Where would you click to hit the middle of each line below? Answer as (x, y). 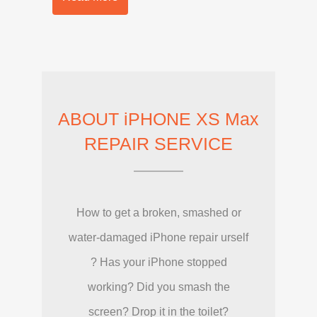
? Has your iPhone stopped (158, 262)
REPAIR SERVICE (158, 143)
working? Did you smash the (158, 287)
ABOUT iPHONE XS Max (158, 119)
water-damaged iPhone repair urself (158, 237)
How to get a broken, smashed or (158, 212)
